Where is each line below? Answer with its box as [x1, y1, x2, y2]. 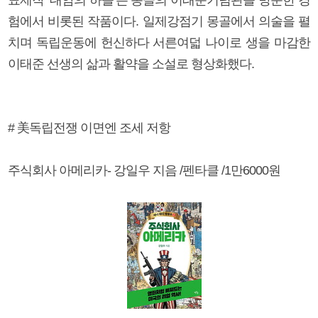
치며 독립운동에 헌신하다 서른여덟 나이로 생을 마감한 [8, 35, 310, 50]
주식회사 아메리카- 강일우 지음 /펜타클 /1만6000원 [8, 163, 280, 177]
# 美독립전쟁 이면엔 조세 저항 [8, 120, 170, 135]
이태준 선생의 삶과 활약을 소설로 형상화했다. [8, 56, 254, 71]
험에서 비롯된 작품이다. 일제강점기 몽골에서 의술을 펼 [8, 13, 310, 28]
